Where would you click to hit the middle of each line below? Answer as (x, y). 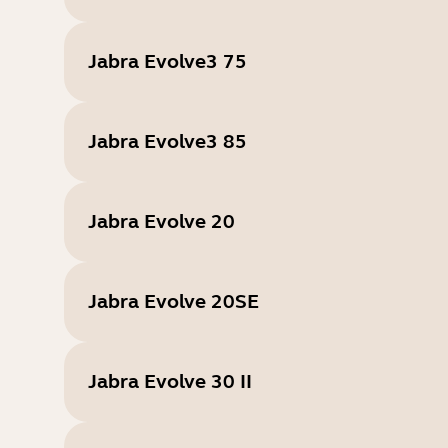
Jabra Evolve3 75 (167, 61)
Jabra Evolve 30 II (170, 381)
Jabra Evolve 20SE (173, 301)
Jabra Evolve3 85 (167, 141)
